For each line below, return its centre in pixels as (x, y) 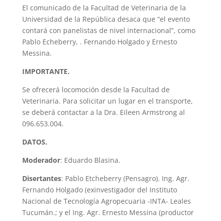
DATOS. (35, 142)
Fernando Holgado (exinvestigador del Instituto (99, 189)
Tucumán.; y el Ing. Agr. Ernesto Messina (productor (108, 212)
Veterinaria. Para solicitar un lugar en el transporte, (107, 101)
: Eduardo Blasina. (90, 160)
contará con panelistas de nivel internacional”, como (109, 30)
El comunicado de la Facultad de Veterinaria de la (104, 7)
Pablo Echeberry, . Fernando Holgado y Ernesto (99, 41)
